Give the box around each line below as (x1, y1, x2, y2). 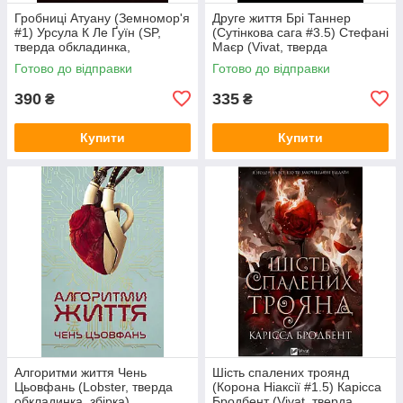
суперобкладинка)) (14, 53, 126, 68)
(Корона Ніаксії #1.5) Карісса (212, 379, 381, 394)
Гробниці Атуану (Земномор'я (14, 10, 190, 25)
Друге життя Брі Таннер (212, 10, 351, 25)
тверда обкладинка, (14, 39, 130, 54)
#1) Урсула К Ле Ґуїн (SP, (14, 24, 161, 40)
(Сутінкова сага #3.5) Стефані (212, 24, 389, 40)
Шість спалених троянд (212, 364, 349, 380)
